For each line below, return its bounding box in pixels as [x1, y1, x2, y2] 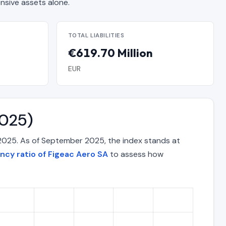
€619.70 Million [68, 45, 152, 60]
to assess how [108, 149, 163, 160]
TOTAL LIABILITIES [68, 32, 125, 40]
